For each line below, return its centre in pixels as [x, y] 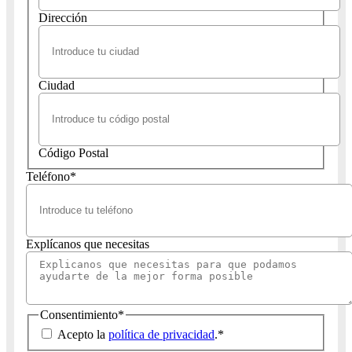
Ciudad [57, 85]
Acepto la [83, 335]
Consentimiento [79, 314]
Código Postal [73, 152]
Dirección [63, 17]
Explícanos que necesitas [88, 244]
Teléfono [48, 176]
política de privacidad [161, 335]
